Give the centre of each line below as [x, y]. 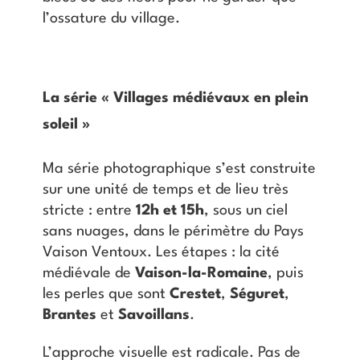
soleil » [66, 125]
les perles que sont [106, 295]
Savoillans [153, 315]
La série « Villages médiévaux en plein [175, 98]
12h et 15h [170, 211]
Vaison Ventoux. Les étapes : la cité [161, 253]
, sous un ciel [245, 211]
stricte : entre [89, 211]
